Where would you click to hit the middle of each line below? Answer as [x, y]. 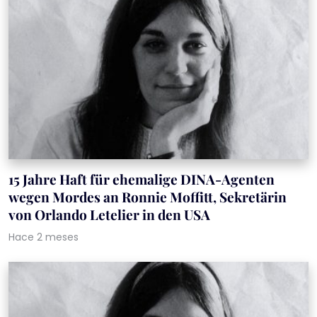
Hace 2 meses [44, 237]
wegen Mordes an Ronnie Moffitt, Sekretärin [148, 197]
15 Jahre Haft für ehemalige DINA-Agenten [142, 179]
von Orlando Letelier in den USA [109, 215]
